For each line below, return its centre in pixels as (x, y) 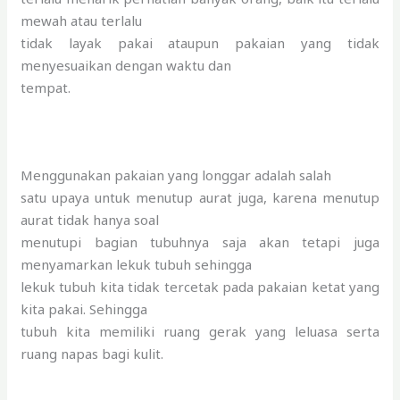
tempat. (46, 87)
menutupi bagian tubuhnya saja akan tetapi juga (200, 242)
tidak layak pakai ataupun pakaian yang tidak (200, 42)
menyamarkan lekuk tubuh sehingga (137, 264)
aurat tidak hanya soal (90, 219)
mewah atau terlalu (82, 20)
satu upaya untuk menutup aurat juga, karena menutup (200, 197)
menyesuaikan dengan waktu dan (126, 65)
